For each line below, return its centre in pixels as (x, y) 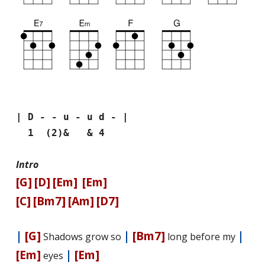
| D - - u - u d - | (72, 117)
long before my (201, 237)
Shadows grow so (82, 237)
